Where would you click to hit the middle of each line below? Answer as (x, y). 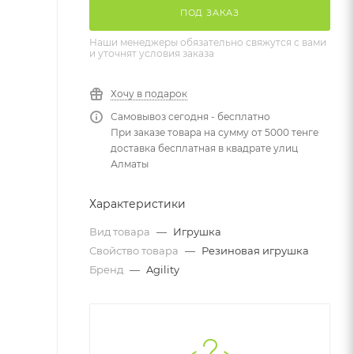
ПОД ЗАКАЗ (210, 13)
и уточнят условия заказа (152, 53)
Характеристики (137, 204)
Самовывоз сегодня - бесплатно (190, 117)
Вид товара (121, 232)
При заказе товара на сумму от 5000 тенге (215, 132)
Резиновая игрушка (255, 250)
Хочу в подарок (149, 94)
